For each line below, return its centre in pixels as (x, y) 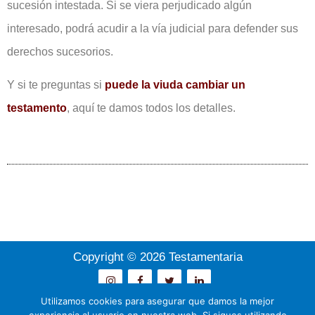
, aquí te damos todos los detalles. (151, 108)
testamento (37, 108)
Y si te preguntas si (56, 85)
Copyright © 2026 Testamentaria (157, 257)
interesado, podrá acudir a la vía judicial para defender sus (153, 28)
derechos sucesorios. (60, 51)
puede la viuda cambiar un (175, 85)
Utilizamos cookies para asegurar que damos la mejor (157, 301)
